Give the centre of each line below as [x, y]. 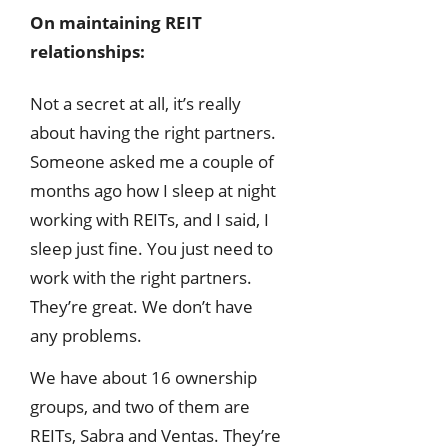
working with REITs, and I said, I [149, 219]
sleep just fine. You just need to [151, 248]
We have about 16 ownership [143, 377]
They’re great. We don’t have [141, 306]
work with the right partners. [141, 277]
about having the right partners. [153, 132]
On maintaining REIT [116, 23]
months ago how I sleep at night [153, 190]
